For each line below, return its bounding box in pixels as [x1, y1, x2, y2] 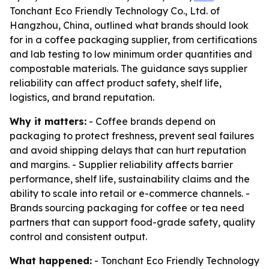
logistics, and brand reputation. [10, 91, 154, 103]
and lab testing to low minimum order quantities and [10, 48, 252, 60]
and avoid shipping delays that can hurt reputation [10, 144, 246, 156]
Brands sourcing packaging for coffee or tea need [10, 202, 244, 214]
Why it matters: [10, 115, 86, 127]
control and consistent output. [10, 231, 147, 243]
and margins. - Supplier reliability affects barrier [10, 159, 233, 171]
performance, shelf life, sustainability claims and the [10, 173, 250, 185]
